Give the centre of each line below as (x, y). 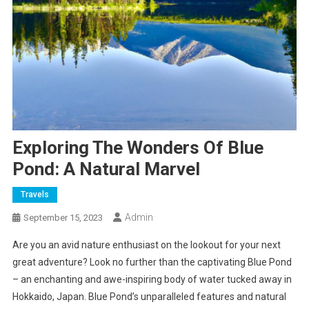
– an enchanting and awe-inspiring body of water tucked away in (152, 280)
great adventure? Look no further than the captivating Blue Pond (152, 262)
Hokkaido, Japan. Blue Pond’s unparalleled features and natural (149, 297)
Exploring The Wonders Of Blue (138, 148)
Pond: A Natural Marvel (106, 169)
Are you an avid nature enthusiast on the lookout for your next (146, 245)
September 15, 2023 (63, 218)
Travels (34, 195)
